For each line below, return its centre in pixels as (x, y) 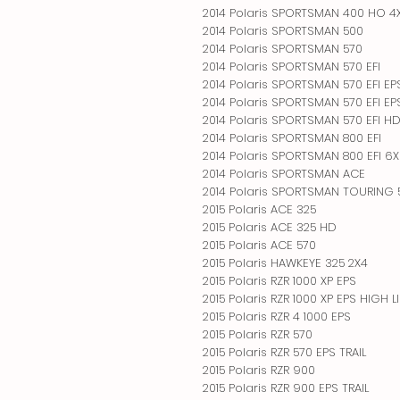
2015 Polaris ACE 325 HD (270, 227)
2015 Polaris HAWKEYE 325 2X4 (285, 262)
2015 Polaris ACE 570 (259, 245)
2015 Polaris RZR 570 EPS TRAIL (284, 352)
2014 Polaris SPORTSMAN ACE (284, 173)
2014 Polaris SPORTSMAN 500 (283, 30)
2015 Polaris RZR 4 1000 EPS (277, 316)
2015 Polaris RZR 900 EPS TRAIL (286, 387)
